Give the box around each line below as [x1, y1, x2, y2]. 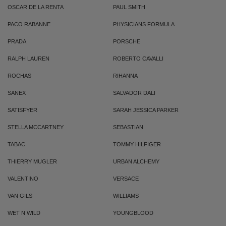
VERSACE [113, 176, 139, 182]
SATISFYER [8, 107, 37, 113]
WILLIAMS [113, 193, 139, 199]
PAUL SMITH [113, 4, 145, 10]
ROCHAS [8, 73, 31, 79]
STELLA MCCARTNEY [8, 124, 64, 130]
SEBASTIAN [113, 124, 143, 130]
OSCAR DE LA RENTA [8, 4, 64, 10]
